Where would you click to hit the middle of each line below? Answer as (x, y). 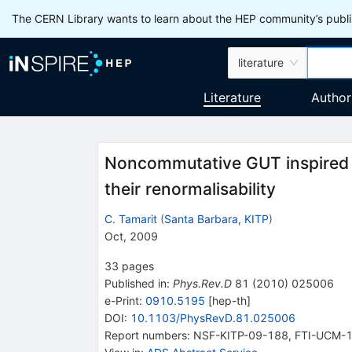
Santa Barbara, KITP (216, 218)
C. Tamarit (130, 218)
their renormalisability (190, 189)
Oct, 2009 (131, 236)
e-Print (121, 300)
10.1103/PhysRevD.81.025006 (213, 317)
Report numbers (145, 335)
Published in (135, 283)
